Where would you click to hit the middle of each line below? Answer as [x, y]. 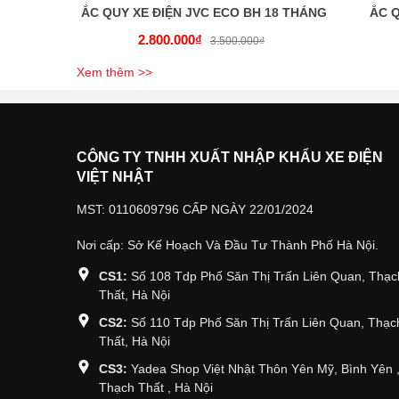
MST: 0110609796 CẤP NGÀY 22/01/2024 [195, 210]
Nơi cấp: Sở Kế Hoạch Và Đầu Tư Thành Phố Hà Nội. [228, 245]
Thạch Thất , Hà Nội [156, 388]
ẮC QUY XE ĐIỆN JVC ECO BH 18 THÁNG [204, 13]
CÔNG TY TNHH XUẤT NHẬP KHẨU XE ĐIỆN [230, 158]
